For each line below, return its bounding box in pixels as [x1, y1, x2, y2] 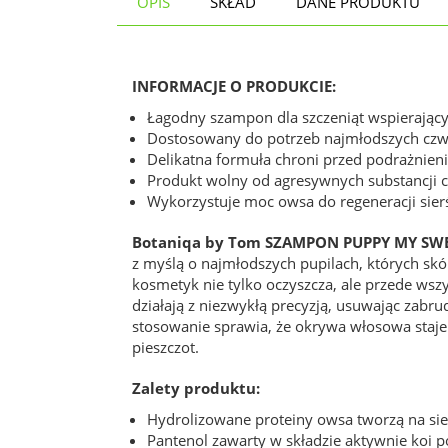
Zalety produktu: [132, 378, 260, 398]
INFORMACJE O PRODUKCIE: [132, 76, 336, 96]
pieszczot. [132, 337, 199, 357]
